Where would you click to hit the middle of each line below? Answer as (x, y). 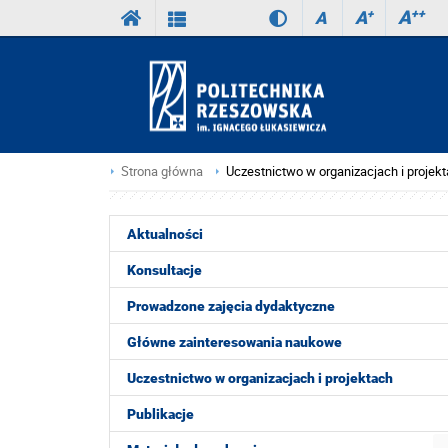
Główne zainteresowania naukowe (234, 342)
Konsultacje (164, 270)
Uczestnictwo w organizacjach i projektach (260, 378)
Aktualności (165, 234)
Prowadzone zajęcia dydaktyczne (231, 306)
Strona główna (162, 171)
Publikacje (160, 414)
